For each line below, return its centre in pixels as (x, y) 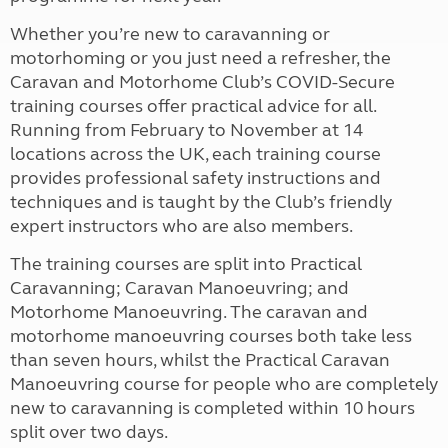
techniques (56, 201)
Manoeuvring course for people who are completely (224, 383)
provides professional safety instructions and (195, 177)
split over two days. (90, 431)
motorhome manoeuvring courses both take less (211, 335)
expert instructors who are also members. (183, 225)
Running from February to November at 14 (186, 129)
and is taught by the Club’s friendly (249, 201)
